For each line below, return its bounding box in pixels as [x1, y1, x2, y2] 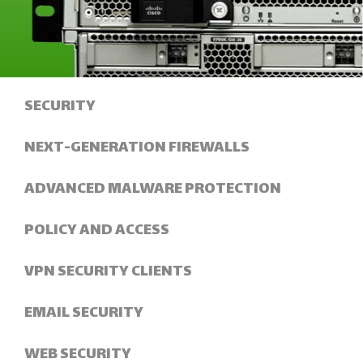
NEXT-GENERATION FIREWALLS [24, 134, 250, 161]
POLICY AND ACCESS [24, 216, 169, 244]
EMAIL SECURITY [24, 299, 143, 327]
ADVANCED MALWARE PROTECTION [24, 175, 281, 203]
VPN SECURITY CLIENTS [24, 258, 192, 285]
